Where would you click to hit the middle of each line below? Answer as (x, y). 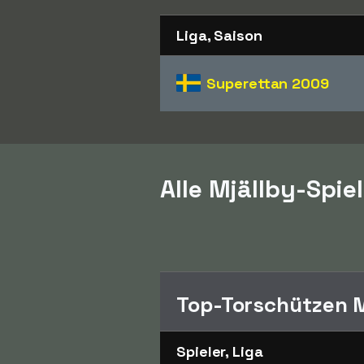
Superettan (249, 83)
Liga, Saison (219, 35)
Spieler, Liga (220, 351)
